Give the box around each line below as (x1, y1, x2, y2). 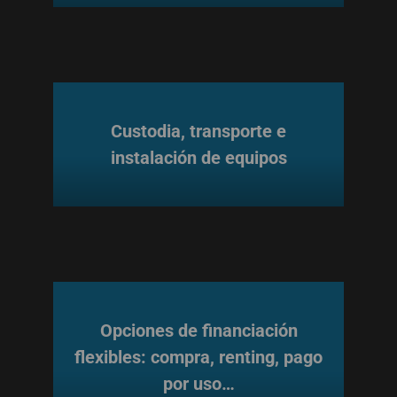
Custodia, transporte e (111, 121, 286, 142)
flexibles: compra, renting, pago (74, 346, 323, 368)
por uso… (162, 373, 235, 394)
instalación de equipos (110, 147, 287, 168)
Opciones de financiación (99, 320, 298, 341)
